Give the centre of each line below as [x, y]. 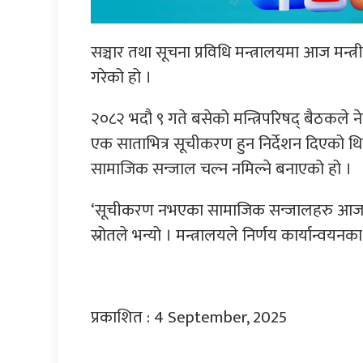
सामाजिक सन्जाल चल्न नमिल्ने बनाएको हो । [221, 169]
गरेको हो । [121, 77]
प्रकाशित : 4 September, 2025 [189, 317]
